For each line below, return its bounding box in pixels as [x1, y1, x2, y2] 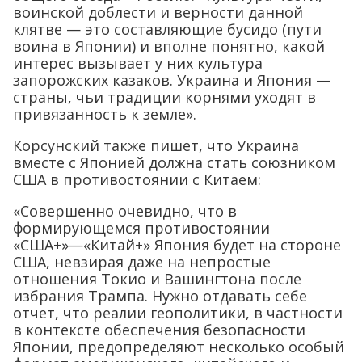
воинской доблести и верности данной [13, 2, 303, 23]
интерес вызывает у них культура [13, 53, 263, 74]
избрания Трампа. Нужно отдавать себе [13, 286, 307, 306]
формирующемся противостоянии [13, 218, 270, 238]
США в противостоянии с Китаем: [13, 170, 261, 190]
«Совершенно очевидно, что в [13, 201, 237, 221]
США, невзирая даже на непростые [13, 252, 271, 272]
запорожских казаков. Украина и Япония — [13, 70, 330, 90]
